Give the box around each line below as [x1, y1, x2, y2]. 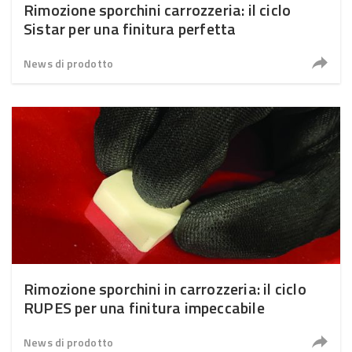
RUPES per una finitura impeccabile [24, 295, 265, 320]
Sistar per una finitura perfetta [24, 16, 236, 41]
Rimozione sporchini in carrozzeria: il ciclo [24, 277, 306, 301]
